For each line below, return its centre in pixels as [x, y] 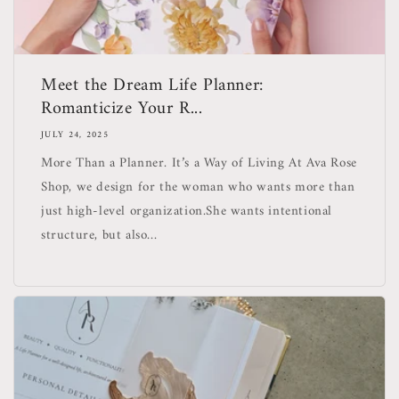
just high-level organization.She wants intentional [187, 211]
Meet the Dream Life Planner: [152, 85]
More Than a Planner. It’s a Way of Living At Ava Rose [199, 163]
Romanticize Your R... [122, 109]
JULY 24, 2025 [75, 134]
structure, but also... [99, 235]
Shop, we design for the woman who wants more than [198, 187]
